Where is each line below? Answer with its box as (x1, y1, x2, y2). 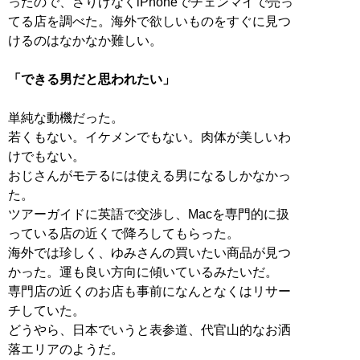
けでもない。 (8, 149, 85, 163)
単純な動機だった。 (8, 110, 124, 125)
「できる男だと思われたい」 (8, 72, 175, 86)
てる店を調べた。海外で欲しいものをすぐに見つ (8, 14, 291, 28)
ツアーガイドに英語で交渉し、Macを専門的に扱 (8, 207, 289, 221)
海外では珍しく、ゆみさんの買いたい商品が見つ (8, 245, 291, 260)
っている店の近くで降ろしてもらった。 (8, 226, 239, 240)
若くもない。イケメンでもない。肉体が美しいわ (8, 129, 291, 144)
